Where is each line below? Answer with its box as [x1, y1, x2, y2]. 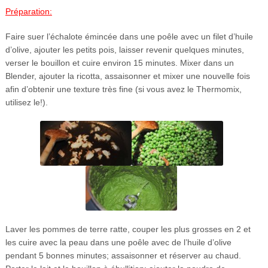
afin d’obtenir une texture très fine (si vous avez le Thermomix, [5, 84, 242, 94]
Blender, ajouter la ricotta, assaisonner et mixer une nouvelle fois [5, 71, 250, 81]
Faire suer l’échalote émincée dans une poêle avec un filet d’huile [5, 31, 253, 41]
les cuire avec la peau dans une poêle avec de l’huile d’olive [5, 237, 232, 247]
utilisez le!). [5, 97, 48, 107]
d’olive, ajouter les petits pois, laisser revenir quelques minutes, [5, 44, 244, 54]
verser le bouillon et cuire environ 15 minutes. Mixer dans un [5, 57, 234, 68]
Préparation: [5, 6, 52, 16]
